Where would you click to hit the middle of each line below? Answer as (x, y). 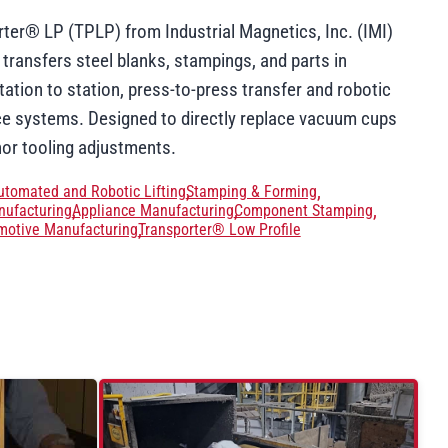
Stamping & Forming (251, 192)
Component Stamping (303, 211)
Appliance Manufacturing (152, 211)
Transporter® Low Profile (219, 230)
